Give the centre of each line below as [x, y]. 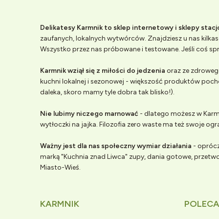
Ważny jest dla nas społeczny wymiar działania [116, 146]
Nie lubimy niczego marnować [89, 113]
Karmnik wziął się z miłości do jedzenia [103, 70]
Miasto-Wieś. [61, 167]
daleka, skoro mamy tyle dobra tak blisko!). [107, 92]
